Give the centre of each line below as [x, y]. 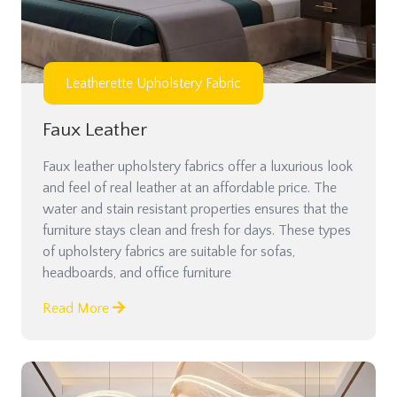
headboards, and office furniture [137, 272]
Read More [78, 308]
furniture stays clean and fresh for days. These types [197, 230]
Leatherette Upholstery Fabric [153, 83]
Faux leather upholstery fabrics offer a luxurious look [198, 166]
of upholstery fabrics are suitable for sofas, [169, 251]
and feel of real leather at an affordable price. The [190, 187]
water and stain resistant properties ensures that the [195, 209]
